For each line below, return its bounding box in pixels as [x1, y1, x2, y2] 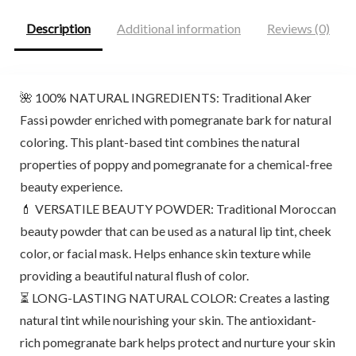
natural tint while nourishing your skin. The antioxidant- [19, 312, 316, 328]
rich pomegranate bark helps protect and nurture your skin [19, 335, 335, 350]
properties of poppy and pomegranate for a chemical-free [19, 157, 332, 172]
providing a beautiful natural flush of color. [19, 268, 249, 284]
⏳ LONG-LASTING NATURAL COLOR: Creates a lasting [19, 290, 330, 306]
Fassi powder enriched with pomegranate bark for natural [19, 112, 331, 128]
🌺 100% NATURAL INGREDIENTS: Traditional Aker [19, 90, 311, 106]
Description [26, 20, 91, 36]
